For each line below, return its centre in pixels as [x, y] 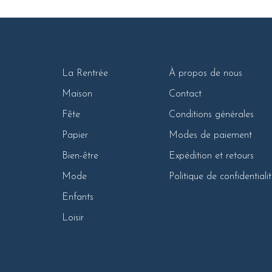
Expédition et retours [211, 156]
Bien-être [80, 156]
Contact [185, 94]
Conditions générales [211, 114]
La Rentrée [85, 73]
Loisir [73, 218]
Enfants [78, 197]
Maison [77, 94]
